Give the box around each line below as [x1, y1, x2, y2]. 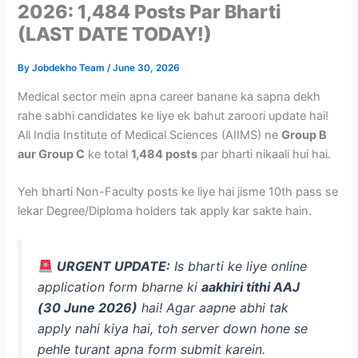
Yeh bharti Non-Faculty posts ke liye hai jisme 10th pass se [18, 185, 339, 200]
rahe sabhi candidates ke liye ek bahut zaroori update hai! [18, 108, 329, 123]
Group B [281, 127, 328, 142]
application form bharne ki [38, 279, 202, 296]
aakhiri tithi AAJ [201, 279, 300, 296]
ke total [85, 146, 132, 161]
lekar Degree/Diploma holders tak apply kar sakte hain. [18, 204, 312, 219]
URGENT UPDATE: [56, 258, 170, 275]
